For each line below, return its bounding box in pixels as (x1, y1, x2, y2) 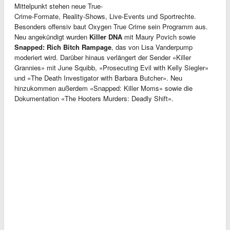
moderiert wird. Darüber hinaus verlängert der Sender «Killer (14, 52, 191, 62)
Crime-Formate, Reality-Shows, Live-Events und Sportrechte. (14, 11, 196, 21)
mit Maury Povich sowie (122, 31, 196, 42)
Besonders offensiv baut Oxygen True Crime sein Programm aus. (14, 21, 208, 31)
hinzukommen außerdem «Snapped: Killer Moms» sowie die (14, 83, 193, 93)
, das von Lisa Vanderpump (111, 42, 193, 52)
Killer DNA (89, 31, 122, 42)
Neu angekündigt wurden (14, 31, 89, 42)
